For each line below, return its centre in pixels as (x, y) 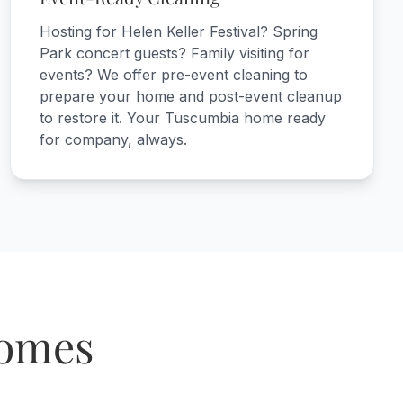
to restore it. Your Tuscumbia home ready (182, 118)
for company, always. (113, 139)
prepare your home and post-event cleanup (190, 96)
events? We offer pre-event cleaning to (173, 75)
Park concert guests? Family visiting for (174, 53)
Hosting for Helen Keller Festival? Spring (178, 31)
